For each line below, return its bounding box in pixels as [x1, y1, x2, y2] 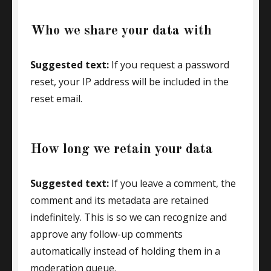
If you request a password [111, 58, 229, 71]
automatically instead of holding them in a [30, 244, 220, 258]
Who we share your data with [30, 24, 212, 38]
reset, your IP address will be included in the [30, 75, 229, 88]
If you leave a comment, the [111, 177, 236, 190]
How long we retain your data [30, 142, 213, 156]
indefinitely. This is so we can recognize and [30, 211, 227, 224]
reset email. [30, 92, 82, 105]
